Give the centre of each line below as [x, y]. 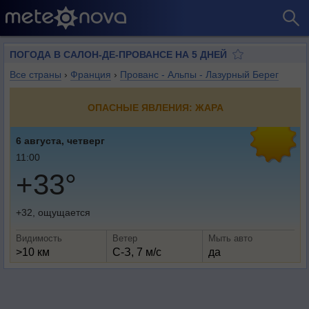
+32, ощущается [53, 212]
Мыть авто [231, 238]
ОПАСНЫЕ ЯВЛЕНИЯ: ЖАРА [155, 108]
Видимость [39, 238]
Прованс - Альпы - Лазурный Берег [199, 74]
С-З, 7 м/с [137, 252]
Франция [91, 74]
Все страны [36, 74]
